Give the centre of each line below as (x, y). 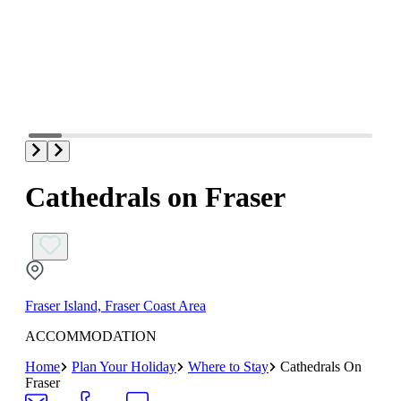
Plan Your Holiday (124, 367)
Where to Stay (228, 367)
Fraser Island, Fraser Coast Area (115, 306)
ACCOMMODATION (91, 337)
